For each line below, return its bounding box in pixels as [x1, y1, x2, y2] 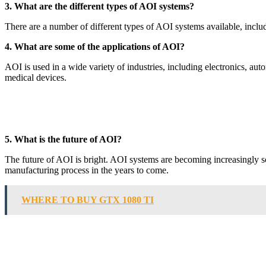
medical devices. [5, 72, 66, 83]
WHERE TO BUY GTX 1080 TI [21, 194, 154, 205]
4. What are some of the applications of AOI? [5, 41, 185, 52]
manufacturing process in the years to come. [5, 164, 169, 175]
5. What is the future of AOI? [5, 134, 122, 144]
